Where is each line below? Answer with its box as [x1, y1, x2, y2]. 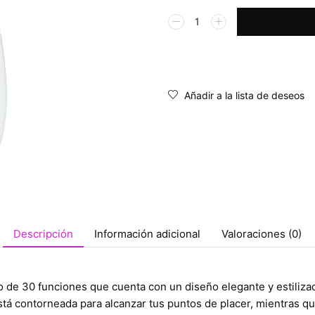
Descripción [13, 226, 73, 240]
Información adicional [94, 226, 200, 240]
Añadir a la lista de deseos [184, 89, 304, 101]
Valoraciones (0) [221, 226, 302, 240]
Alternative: [168, 22, 225, 36]
